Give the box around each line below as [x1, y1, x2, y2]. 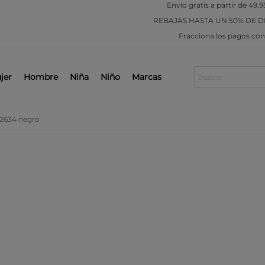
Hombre [24, 71, 58, 82]
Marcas [132, 71, 161, 82]
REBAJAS [153, 16, 189, 25]
